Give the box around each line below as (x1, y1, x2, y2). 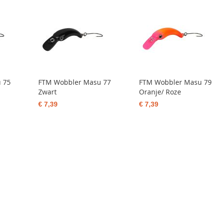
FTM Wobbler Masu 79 (139, 77, 212, 87)
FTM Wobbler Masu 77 (38, 77, 111, 87)
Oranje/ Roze (139, 87, 181, 96)
